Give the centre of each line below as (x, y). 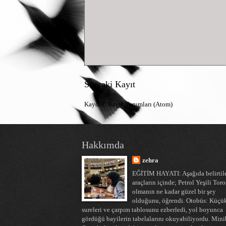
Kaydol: (96, 104)
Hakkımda (103, 145)
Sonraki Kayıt (110, 84)
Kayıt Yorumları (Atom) (140, 104)
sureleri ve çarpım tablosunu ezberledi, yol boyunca (152, 210)
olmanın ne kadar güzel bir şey (174, 191)
